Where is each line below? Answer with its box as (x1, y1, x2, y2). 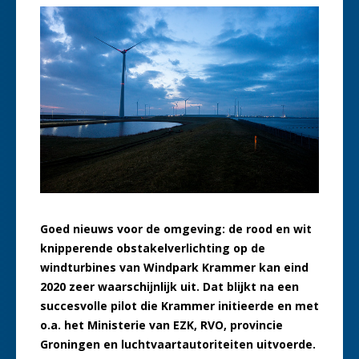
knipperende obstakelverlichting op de (40, 240, 265, 256)
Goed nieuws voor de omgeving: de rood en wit (40, 221, 312, 237)
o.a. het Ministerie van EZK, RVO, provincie (40, 317, 283, 333)
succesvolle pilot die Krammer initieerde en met (40, 298, 319, 314)
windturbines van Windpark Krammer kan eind (40, 260, 309, 276)
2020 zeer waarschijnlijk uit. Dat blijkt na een (40, 279, 299, 295)
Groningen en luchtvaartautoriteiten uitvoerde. (40, 337, 316, 353)
